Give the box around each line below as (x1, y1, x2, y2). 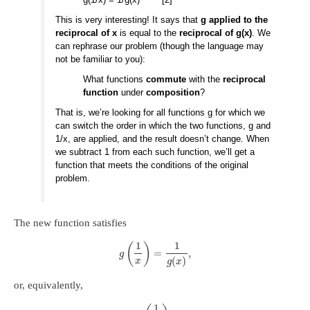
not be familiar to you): (55, 53, 146, 64)
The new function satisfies (14, 217, 127, 228)
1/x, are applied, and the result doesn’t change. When (55, 133, 270, 144)
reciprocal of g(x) (179, 27, 253, 38)
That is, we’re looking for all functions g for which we (55, 107, 266, 118)
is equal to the (117, 27, 180, 38)
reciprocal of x (55, 27, 118, 38)
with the (186, 73, 224, 84)
